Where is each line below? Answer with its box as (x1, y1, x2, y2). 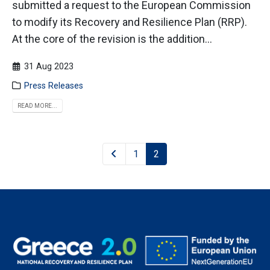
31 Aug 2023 (24, 61, 74, 72)
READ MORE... (17, 102, 57, 109)
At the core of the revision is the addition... (12, 32, 212, 45)
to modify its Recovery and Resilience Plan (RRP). (12, 15, 247, 28)
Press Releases (24, 80, 84, 91)
